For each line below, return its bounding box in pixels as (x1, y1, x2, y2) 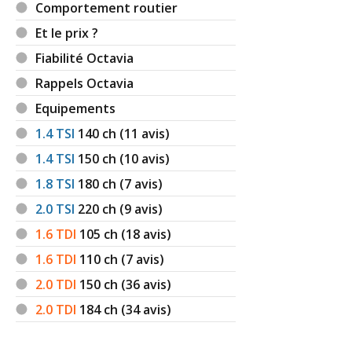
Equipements (35, 99, 116, 117)
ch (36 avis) (104, 275, 172, 293)
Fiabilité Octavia (35, 49, 134, 67)
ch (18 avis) (104, 225, 172, 243)
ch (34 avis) (104, 300, 172, 318)
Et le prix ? (35, 24, 99, 42)
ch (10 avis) (102, 149, 170, 167)
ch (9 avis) (102, 200, 163, 218)
